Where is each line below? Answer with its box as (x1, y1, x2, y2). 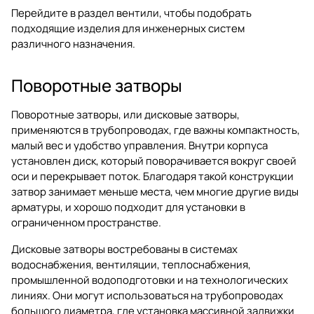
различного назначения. (11, 36, 135, 51)
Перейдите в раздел (11, 5, 116, 20)
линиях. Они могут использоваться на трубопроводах (11, 287, 283, 303)
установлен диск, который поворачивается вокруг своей (11, 153, 296, 168)
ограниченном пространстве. (11, 214, 161, 230)
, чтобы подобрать (159, 5, 252, 20)
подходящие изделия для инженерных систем (11, 20, 245, 36)
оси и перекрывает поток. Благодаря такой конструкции (11, 168, 294, 184)
